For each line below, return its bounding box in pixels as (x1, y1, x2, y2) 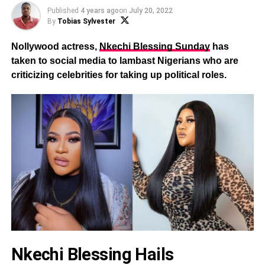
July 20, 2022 (128, 7, 173, 15)
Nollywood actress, (11, 41, 99, 51)
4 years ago (80, 7, 119, 15)
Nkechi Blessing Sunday (99, 41, 210, 51)
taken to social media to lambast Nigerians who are (11, 56, 238, 66)
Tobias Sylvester (57, 17, 115, 25)
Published (47, 7, 79, 15)
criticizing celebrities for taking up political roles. (11, 70, 227, 80)
